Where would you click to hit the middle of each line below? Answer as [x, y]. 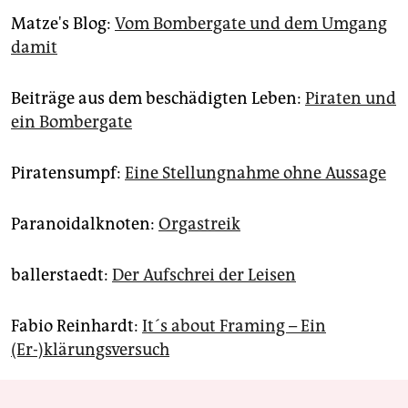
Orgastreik [199, 224]
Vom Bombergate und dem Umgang [251, 24]
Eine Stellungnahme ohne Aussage [255, 173]
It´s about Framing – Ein [234, 326]
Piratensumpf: [68, 173]
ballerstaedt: [61, 275]
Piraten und [351, 99]
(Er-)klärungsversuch [90, 350]
